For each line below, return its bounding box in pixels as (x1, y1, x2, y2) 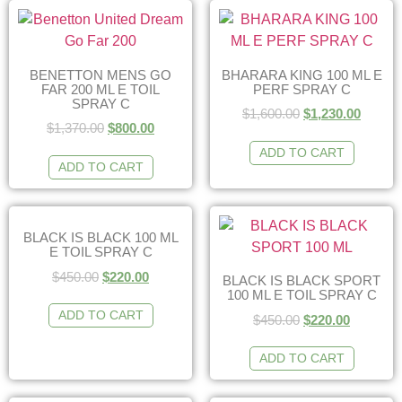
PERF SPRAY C (252, 81, 351, 97)
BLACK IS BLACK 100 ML (22, 230, 179, 245)
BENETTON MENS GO (30, 66, 171, 83)
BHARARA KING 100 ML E (221, 66, 382, 83)
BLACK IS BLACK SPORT (223, 273, 380, 288)
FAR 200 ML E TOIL (41, 81, 160, 97)
